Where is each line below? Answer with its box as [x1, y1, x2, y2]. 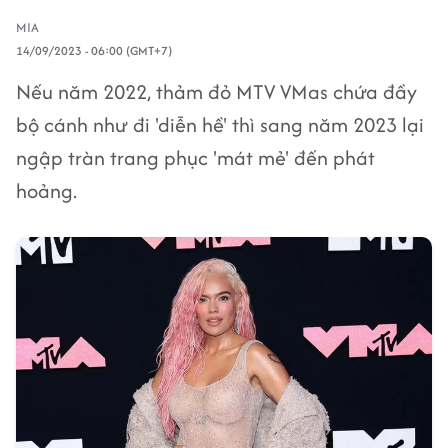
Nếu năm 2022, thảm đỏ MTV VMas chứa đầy [16, 77, 417, 106]
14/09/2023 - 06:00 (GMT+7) [16, 42, 172, 59]
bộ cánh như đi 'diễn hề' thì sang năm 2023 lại [16, 110, 424, 139]
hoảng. [16, 176, 77, 205]
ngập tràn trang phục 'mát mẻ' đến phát [16, 143, 375, 172]
